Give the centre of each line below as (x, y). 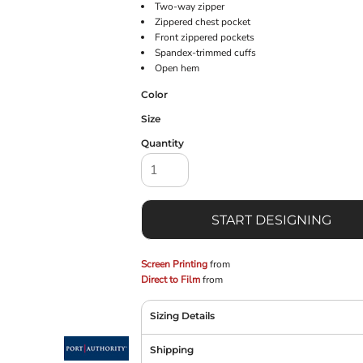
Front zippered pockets (205, 37)
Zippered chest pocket (203, 21)
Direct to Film (171, 279)
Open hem (177, 68)
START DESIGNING (271, 220)
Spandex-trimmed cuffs (205, 52)
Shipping (172, 349)
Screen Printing (174, 264)
